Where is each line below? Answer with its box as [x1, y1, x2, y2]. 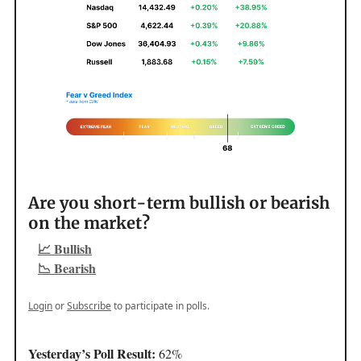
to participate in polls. [111, 299, 210, 313]
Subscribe [67, 299, 111, 313]
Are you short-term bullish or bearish [28, 193, 330, 214]
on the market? [28, 213, 150, 234]
